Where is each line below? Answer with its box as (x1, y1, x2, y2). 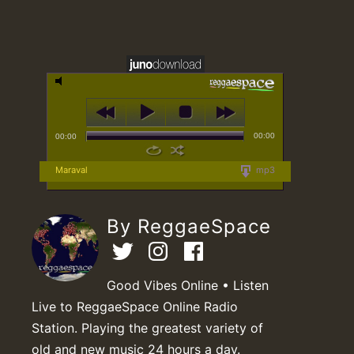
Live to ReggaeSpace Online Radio (32, 298, 238, 314)
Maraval (55, 164, 88, 175)
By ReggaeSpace (107, 214, 271, 238)
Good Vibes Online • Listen (107, 277, 269, 293)
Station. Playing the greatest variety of (32, 319, 263, 336)
